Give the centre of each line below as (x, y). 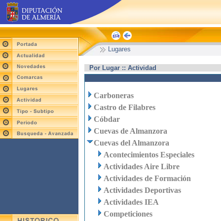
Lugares (119, 49)
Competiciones (128, 214)
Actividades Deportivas (142, 190)
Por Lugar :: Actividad (123, 68)
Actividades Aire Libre (142, 166)
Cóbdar (107, 119)
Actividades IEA (131, 202)
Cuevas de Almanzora (130, 131)
